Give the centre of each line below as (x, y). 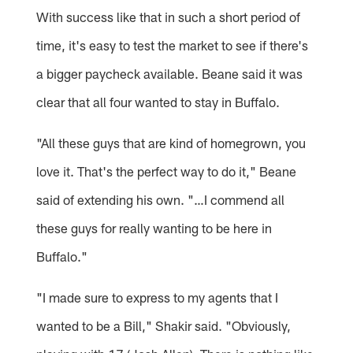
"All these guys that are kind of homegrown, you (171, 142)
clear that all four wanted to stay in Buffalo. (158, 101)
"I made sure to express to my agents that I (158, 297)
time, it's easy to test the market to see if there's (173, 45)
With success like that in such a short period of (169, 16)
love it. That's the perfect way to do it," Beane (167, 171)
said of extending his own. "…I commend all (161, 199)
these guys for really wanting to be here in (154, 227)
